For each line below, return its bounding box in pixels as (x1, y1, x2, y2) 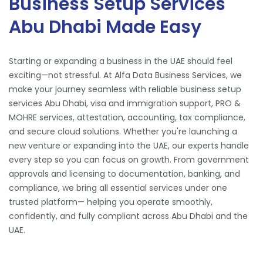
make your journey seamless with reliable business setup (9, 83, 241, 95)
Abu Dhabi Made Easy (9, 14, 201, 39)
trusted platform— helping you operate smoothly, (9, 195, 213, 208)
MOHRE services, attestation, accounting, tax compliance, (9, 111, 245, 123)
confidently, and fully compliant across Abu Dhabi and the (9, 210, 248, 222)
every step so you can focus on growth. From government (9, 153, 249, 166)
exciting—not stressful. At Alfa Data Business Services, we (9, 69, 242, 81)
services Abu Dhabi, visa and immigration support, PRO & (9, 97, 241, 109)
